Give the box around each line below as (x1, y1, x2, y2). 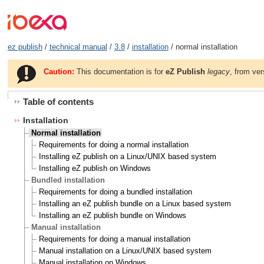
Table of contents (22, 97, 94, 107)
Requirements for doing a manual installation (38, 235, 190, 244)
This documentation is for (74, 67, 166, 76)
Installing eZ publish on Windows (38, 164, 151, 173)
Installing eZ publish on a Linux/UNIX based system (38, 152, 216, 161)
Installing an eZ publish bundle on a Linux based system (38, 199, 231, 209)
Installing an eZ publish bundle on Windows (38, 211, 186, 220)
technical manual (49, 42, 107, 52)
